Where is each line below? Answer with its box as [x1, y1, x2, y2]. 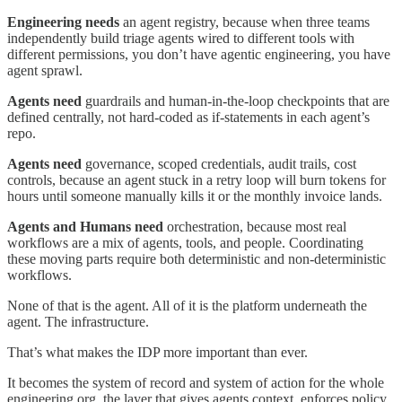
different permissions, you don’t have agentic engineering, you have [7, 46, 390, 62]
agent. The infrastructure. [7, 313, 149, 329]
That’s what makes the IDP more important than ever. [7, 344, 308, 360]
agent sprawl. [7, 62, 83, 78]
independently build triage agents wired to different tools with [7, 30, 354, 46]
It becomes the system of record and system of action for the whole [7, 374, 384, 390]
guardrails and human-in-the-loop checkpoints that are [82, 92, 389, 109]
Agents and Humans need [7, 218, 167, 234]
